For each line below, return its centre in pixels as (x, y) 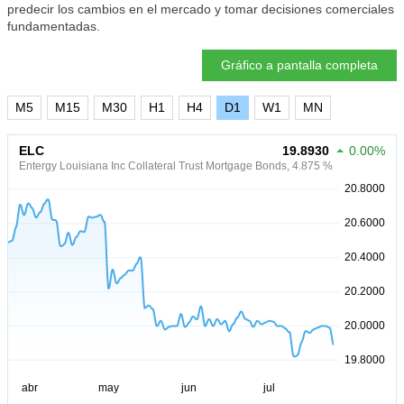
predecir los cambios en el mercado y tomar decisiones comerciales (201, 9)
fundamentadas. (54, 26)
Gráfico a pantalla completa (299, 65)
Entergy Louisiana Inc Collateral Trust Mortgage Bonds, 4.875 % (176, 166)
